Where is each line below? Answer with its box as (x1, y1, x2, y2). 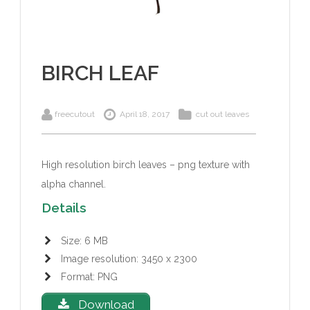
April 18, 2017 (118, 109, 170, 120)
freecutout (55, 109, 95, 120)
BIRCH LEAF (42, 61, 159, 86)
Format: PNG (61, 271, 118, 283)
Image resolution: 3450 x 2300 (61, 253, 197, 265)
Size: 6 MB (61, 235, 108, 247)
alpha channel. (42, 179, 106, 190)
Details (42, 200, 86, 216)
